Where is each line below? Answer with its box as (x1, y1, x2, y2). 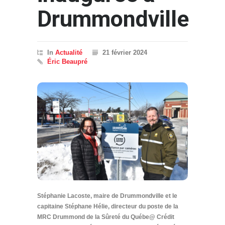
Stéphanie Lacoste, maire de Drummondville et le (37, 192, 177, 200)
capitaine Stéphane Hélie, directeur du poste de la (37, 203, 178, 210)
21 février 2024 (102, 48, 147, 56)
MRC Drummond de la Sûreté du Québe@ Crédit (37, 213, 174, 221)
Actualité (55, 48, 82, 56)
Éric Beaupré (47, 57, 87, 65)
